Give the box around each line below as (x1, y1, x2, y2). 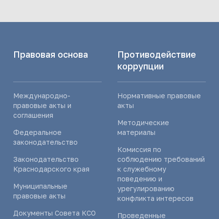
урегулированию (117, 184, 175, 193)
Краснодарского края (13, 165, 89, 173)
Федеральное (13, 128, 62, 136)
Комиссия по (117, 145, 161, 153)
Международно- (13, 91, 70, 100)
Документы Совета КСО (13, 209, 96, 217)
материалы (117, 128, 155, 136)
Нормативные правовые (117, 91, 201, 100)
